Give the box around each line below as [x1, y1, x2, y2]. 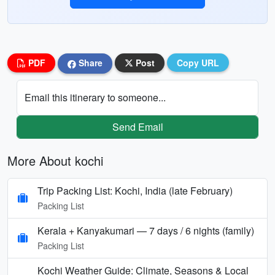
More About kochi [7, 151, 103, 169]
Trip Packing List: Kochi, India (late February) [37, 183, 233, 198]
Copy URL [177, 56, 219, 69]
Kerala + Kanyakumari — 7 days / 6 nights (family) [37, 223, 254, 238]
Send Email [112, 119, 163, 134]
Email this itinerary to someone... [25, 90, 166, 104]
